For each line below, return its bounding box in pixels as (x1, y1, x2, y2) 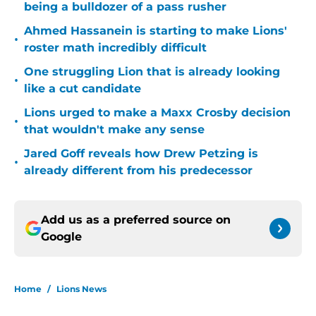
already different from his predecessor (24, 164, 253, 178)
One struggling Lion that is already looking (24, 65, 280, 79)
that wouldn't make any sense (24, 123, 205, 137)
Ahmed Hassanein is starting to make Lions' (24, 24, 287, 38)
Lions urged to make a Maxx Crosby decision (24, 106, 291, 120)
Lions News (56, 284, 107, 295)
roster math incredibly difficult (24, 41, 207, 55)
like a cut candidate (24, 82, 141, 96)
